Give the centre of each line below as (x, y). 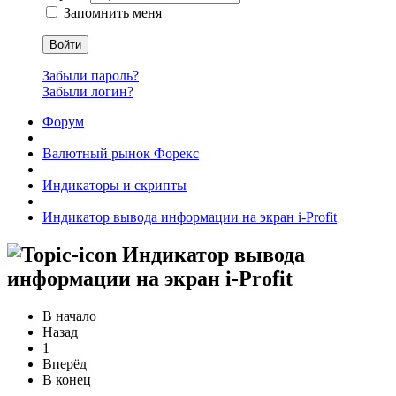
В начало (69, 316)
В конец (67, 379)
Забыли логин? (88, 91)
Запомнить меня (113, 13)
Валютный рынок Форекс (121, 153)
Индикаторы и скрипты (114, 185)
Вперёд (65, 363)
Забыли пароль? (91, 76)
